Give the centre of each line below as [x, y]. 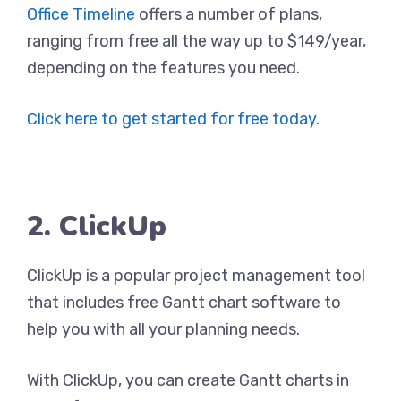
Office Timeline [81, 14]
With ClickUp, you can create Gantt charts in [188, 380]
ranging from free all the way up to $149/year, [196, 41]
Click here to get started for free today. [173, 119]
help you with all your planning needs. [163, 329]
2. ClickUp [97, 226]
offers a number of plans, [229, 14]
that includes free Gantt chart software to [184, 303]
